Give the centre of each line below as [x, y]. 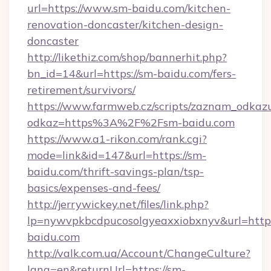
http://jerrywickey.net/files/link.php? [118, 204]
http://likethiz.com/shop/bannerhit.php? [127, 57]
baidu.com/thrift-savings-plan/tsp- [116, 171]
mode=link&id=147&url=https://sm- [117, 155]
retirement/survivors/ [81, 90]
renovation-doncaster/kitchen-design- [125, 24]
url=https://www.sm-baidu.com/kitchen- [129, 8]
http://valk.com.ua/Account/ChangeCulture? [139, 253]
